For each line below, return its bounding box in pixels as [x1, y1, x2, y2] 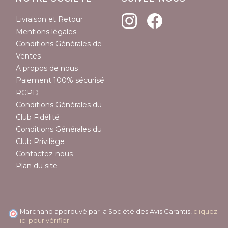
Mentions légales [16, 27, 76, 37]
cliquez [193, 208, 217, 216]
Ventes [16, 51, 41, 61]
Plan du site [16, 161, 58, 171]
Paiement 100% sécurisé [16, 76, 104, 85]
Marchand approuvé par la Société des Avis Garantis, [20, 208, 193, 216]
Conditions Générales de [16, 39, 102, 49]
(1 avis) [102, 68, 128, 77]
